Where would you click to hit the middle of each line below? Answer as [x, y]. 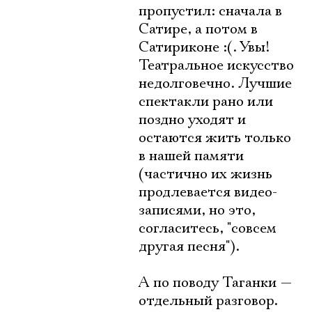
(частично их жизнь [205, 174]
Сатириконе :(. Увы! [204, 47]
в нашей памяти [191, 156]
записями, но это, [197, 210]
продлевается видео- [208, 192]
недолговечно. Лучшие [215, 84]
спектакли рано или [206, 102]
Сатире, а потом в [198, 29]
